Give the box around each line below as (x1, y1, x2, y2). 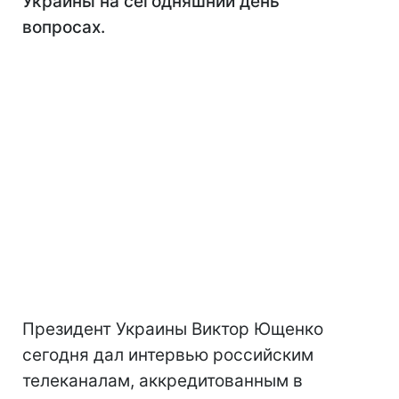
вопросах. (22, 17, 105, 37)
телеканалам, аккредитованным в (22, 370, 303, 391)
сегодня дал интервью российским (22, 345, 313, 365)
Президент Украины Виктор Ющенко (22, 319, 323, 339)
